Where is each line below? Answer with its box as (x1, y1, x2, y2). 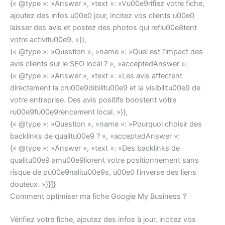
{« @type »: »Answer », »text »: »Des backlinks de (10, 144, 180, 153)
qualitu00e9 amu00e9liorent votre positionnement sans (10, 156, 199, 165)
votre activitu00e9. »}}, (10, 35, 86, 45)
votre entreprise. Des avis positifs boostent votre (10, 95, 176, 105)
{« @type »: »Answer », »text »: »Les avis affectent (10, 71, 182, 81)
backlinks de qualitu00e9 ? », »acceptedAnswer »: (10, 132, 180, 141)
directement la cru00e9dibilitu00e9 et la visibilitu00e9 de (10, 83, 200, 93)
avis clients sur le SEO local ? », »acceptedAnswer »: (10, 59, 187, 69)
